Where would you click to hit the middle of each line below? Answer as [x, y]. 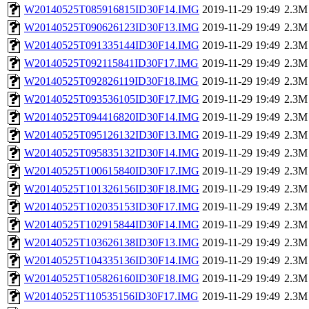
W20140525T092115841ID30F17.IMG [111, 63]
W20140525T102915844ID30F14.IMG [112, 225]
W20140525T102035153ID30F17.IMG [112, 207]
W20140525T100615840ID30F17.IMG [112, 171]
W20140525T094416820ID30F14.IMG [112, 117]
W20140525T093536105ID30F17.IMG [112, 99]
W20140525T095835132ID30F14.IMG [112, 153]
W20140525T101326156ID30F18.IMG [112, 189]
